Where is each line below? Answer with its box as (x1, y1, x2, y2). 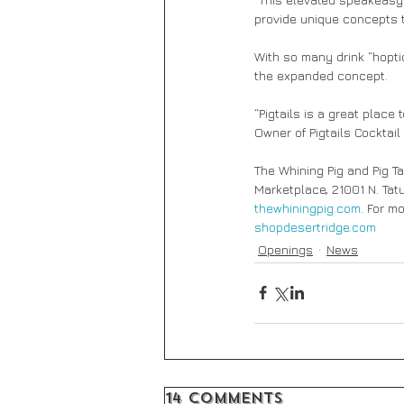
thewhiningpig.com (254, 199, 361, 216)
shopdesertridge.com (254, 218, 376, 234)
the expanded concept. (254, 67, 388, 83)
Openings (258, 241, 313, 257)
